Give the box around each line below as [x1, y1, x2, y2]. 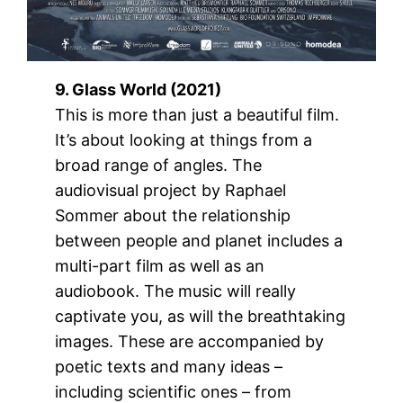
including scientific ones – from [55, 381, 292, 401]
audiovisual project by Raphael [55, 180, 287, 200]
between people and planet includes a [55, 230, 344, 250]
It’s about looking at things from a [55, 130, 313, 149]
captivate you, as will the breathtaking [55, 306, 346, 326]
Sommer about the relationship [55, 205, 291, 225]
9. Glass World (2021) [55, 79, 222, 99]
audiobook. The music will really [55, 281, 297, 300]
